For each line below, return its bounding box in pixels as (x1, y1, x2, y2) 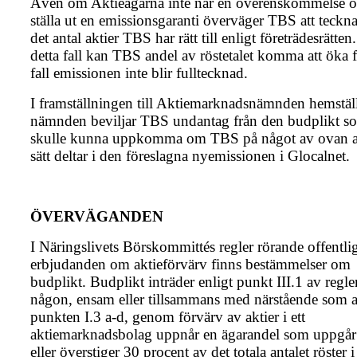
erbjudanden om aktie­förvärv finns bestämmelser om (30, 256, 351, 273)
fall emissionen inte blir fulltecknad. (30, 65, 248, 82)
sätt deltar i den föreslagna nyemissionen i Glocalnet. (30, 147, 350, 165)
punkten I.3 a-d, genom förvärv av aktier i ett (30, 308, 305, 326)
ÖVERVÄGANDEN (30, 208, 163, 226)
